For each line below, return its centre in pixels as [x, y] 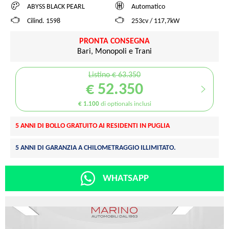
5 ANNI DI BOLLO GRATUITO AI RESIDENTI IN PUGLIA [93, 126]
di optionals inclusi [125, 104]
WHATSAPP [126, 178]
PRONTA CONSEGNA [114, 41]
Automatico [148, 7]
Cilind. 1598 [44, 21]
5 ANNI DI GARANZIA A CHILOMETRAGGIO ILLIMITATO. [96, 148]
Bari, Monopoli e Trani [114, 51]
